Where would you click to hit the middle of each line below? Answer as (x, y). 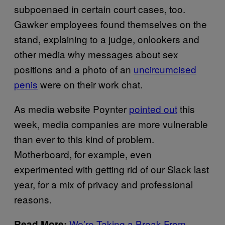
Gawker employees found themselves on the (110, 24)
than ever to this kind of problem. (84, 139)
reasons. (33, 199)
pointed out (153, 108)
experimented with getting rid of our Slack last (111, 169)
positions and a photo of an (74, 69)
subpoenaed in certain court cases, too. (100, 9)
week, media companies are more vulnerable (111, 124)
